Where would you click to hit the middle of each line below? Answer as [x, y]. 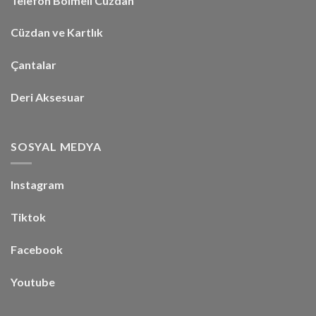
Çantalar [34, 65]
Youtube [33, 281]
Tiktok [28, 217]
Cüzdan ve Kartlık [57, 32]
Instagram [37, 185]
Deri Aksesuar [48, 97]
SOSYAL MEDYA [56, 146]
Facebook [37, 249]
